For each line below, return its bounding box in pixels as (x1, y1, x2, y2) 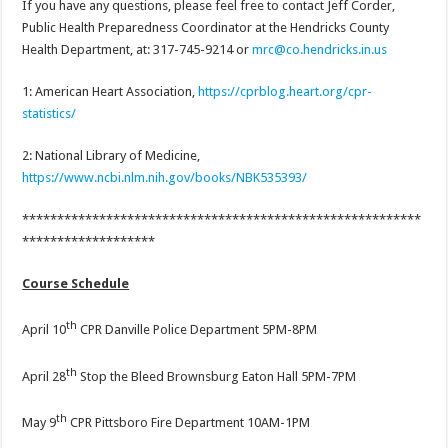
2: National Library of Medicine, (22, 148, 201, 164)
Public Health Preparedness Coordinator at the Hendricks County (22, 20, 390, 36)
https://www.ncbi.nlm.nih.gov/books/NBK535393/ (22, 170, 308, 186)
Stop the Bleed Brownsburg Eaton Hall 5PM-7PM (77, 369, 357, 385)
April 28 (22, 369, 67, 385)
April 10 (22, 322, 67, 338)
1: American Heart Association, (22, 84, 199, 100)
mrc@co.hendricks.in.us (252, 42, 388, 58)
